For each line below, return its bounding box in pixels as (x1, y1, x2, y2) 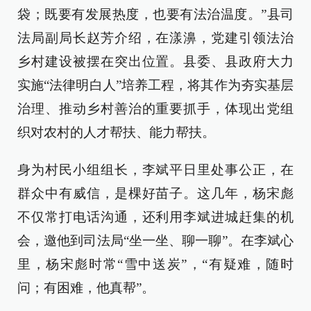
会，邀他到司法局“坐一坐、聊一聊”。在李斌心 (17, 233, 294, 249)
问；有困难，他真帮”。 (17, 280, 155, 296)
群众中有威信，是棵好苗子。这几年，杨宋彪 (17, 186, 294, 201)
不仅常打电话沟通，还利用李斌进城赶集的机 (17, 210, 294, 225)
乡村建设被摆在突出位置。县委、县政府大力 (17, 54, 294, 69)
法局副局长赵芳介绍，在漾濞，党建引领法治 (17, 31, 294, 46)
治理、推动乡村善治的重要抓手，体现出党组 (17, 101, 294, 117)
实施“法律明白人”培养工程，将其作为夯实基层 (17, 78, 294, 93)
